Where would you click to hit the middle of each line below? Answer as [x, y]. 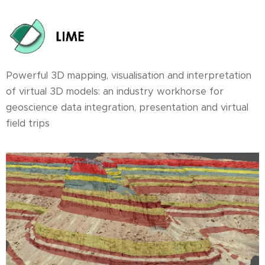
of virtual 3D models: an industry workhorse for [115, 91]
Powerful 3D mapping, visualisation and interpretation [129, 75]
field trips [28, 123]
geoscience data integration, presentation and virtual [127, 107]
